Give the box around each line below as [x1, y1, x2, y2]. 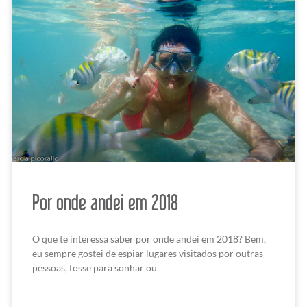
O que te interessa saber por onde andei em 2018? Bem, [32, 233, 267, 245]
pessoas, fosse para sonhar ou [32, 262, 158, 274]
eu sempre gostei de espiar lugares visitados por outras [32, 247, 264, 260]
